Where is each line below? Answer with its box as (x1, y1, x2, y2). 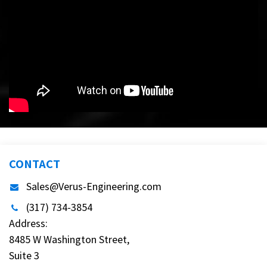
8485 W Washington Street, (9, 232, 132, 247)
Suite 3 (9, 249, 39, 263)
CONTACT (9, 156, 60, 172)
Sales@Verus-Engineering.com (26, 179, 162, 194)
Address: (9, 216, 50, 231)
